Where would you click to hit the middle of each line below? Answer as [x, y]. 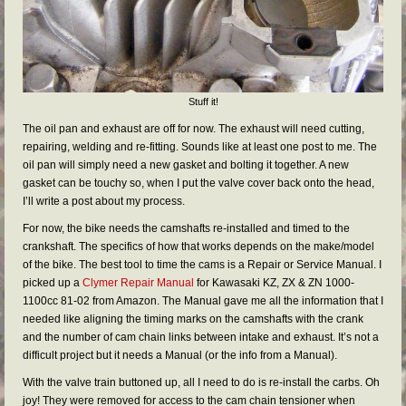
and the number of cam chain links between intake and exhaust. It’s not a [201, 337]
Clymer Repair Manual [138, 282]
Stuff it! [203, 101]
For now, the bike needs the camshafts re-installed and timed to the [186, 228]
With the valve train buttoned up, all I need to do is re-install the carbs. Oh [201, 382]
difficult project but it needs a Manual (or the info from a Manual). [180, 355]
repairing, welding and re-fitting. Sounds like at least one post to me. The [200, 146]
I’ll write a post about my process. [104, 201]
